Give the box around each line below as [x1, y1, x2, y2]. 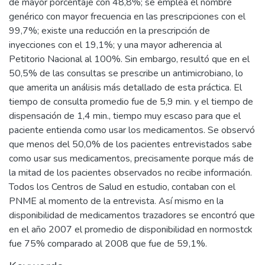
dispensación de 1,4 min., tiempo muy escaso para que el [9, 109, 241, 122]
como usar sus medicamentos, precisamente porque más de [9, 152, 254, 165]
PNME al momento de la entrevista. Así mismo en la [9, 195, 224, 208]
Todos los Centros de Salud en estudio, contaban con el [9, 180, 235, 193]
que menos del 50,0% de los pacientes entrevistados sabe [9, 138, 252, 151]
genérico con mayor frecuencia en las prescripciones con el [9, 10, 245, 23]
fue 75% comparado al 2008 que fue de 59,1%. [9, 237, 207, 250]
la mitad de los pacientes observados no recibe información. [9, 166, 252, 179]
